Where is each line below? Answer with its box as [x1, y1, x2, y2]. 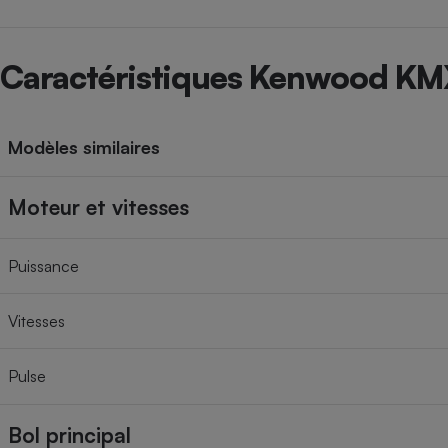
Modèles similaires [8, 136, 160, 159]
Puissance [8, 256, 79, 277]
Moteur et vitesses [8, 194, 189, 221]
